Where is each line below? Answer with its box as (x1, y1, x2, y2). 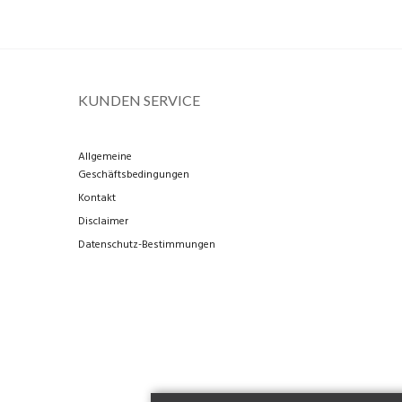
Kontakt (78, 189, 116, 207)
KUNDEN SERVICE (78, 92, 200, 109)
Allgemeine (78, 148, 132, 166)
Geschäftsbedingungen (78, 166, 189, 184)
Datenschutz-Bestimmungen (78, 236, 215, 254)
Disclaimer (78, 213, 128, 231)
